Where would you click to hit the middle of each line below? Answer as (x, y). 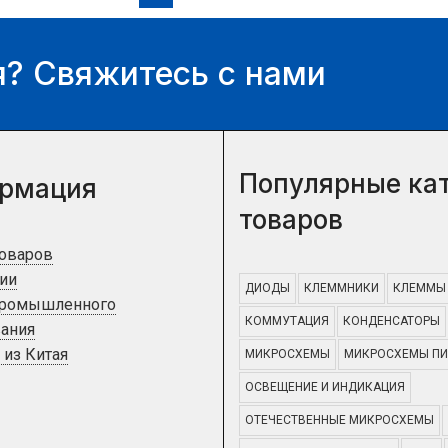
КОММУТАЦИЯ (286, 320)
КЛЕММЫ (419, 287)
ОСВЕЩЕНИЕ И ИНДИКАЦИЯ (324, 386)
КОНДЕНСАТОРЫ (391, 320)
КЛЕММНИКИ (341, 287)
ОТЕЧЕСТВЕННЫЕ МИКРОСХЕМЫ (339, 419)
